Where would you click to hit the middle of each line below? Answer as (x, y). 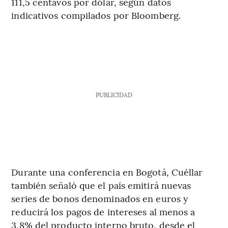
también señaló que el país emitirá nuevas (101, 185)
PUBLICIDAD (114, 94)
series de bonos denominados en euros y (100, 198)
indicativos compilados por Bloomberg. (96, 15)
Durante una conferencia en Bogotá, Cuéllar (107, 172)
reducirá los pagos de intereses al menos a (103, 211)
